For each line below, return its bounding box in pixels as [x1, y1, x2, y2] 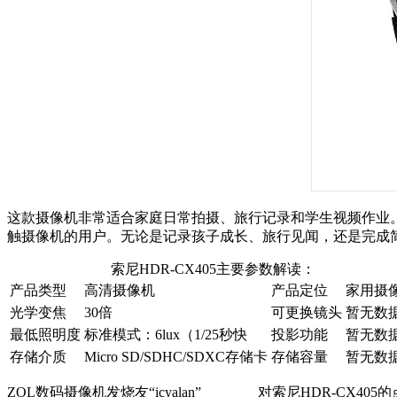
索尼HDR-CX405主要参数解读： [111, 261, 315, 276]
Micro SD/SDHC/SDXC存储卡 [84, 348, 268, 364]
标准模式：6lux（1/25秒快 [84, 326, 247, 342]
